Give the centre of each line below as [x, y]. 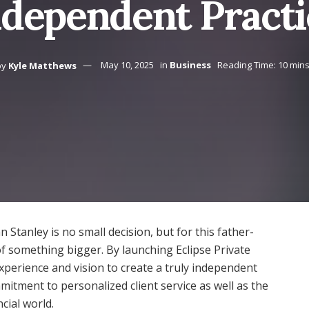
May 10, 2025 [127, 65]
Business [190, 65]
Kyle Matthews [42, 65]
